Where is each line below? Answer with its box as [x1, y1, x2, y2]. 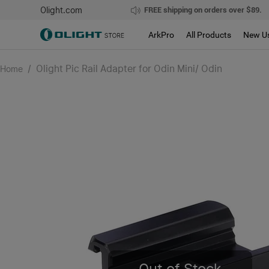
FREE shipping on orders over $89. [144, 5, 262, 14]
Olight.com [40, 5, 83, 15]
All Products [186, 29, 232, 40]
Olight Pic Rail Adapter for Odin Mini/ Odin [36, 63, 222, 74]
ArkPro [148, 29, 175, 40]
